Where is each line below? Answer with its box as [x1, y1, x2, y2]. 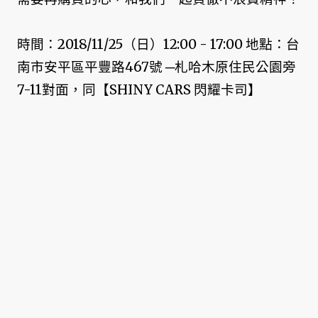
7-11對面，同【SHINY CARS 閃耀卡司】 [17, 81, 261, 98]
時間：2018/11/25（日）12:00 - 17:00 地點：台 [17, 35, 300, 53]
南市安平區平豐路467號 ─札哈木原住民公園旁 [17, 58, 296, 75]
